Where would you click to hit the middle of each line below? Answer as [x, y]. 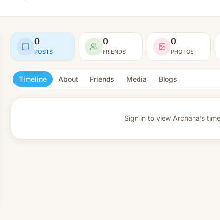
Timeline [33, 79]
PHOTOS [182, 51]
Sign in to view [148, 118]
